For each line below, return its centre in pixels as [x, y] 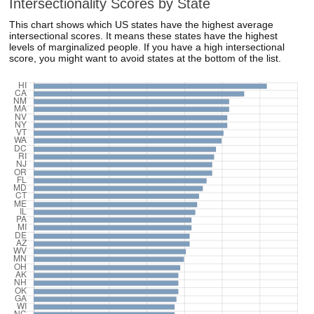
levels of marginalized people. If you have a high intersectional [147, 47]
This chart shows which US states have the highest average [142, 25]
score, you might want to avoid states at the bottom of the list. [145, 58]
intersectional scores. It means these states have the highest [144, 36]
